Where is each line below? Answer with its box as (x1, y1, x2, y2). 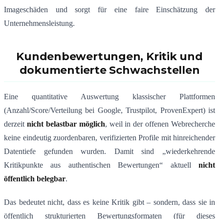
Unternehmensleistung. (4, 19, 75, 28)
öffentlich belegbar (4, 175, 66, 183)
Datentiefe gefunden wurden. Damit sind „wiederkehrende (4, 147, 215, 156)
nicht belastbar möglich (26, 120, 105, 129)
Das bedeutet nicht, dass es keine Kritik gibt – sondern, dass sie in (4, 198, 215, 207)
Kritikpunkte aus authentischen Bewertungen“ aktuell (4, 161, 198, 170)
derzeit (4, 120, 27, 129)
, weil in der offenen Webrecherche (105, 120, 215, 129)
